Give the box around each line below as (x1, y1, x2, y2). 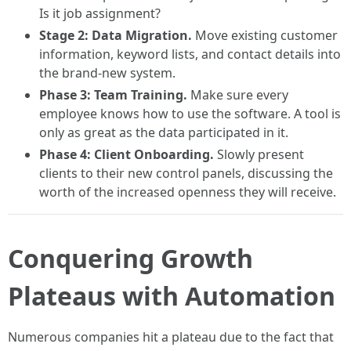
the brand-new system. (39, 64, 175, 81)
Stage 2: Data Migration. (39, 27, 192, 44)
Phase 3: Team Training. (39, 86, 187, 103)
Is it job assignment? (39, 5, 161, 22)
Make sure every (187, 86, 288, 103)
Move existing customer (192, 27, 338, 44)
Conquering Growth (8, 241, 253, 275)
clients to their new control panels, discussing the (39, 165, 333, 182)
